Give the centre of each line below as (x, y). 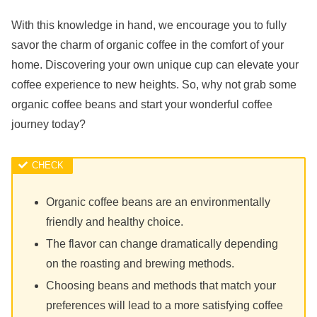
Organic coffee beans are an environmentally (158, 202)
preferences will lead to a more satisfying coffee (165, 306)
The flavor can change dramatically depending (162, 243)
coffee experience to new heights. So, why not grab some (154, 85)
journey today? (48, 125)
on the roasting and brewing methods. (140, 263)
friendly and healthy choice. (115, 221)
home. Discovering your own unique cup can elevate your (155, 65)
